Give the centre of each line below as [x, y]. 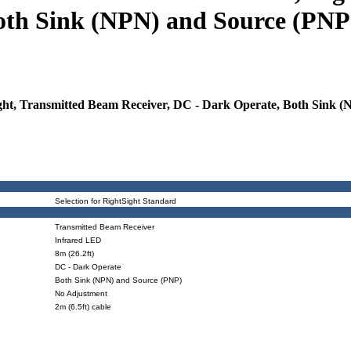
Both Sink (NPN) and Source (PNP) [118, 280]
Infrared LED [78, 240]
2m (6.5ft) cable [83, 306]
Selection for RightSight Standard [116, 201]
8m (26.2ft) [74, 253]
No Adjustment [81, 293]
